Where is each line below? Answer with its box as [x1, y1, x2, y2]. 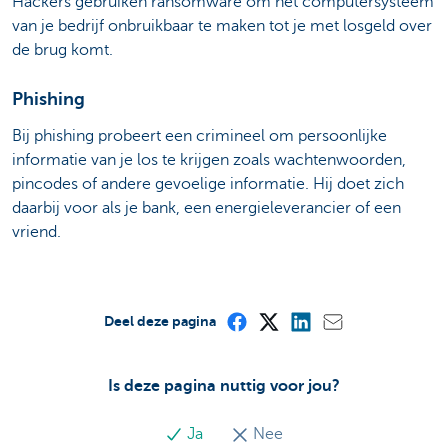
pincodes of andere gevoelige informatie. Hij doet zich [12, 175, 404, 194]
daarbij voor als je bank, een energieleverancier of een [12, 199, 401, 218]
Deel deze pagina [104, 313, 216, 330]
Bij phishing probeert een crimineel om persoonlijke [12, 127, 387, 146]
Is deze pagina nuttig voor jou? [108, 377, 340, 396]
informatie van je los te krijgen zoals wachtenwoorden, [12, 151, 406, 170]
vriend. [12, 223, 61, 242]
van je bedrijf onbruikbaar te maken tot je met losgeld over [12, 16, 432, 35]
